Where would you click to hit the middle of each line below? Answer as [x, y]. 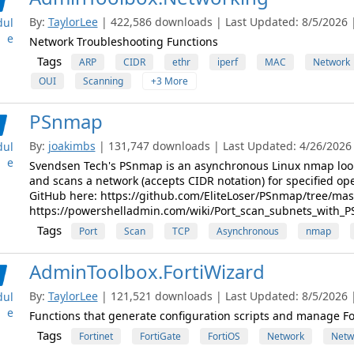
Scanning [103, 81]
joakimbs [72, 146]
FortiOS [224, 336]
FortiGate [160, 336]
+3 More [169, 81]
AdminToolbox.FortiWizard [147, 271]
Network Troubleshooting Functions [123, 41]
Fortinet [96, 336]
